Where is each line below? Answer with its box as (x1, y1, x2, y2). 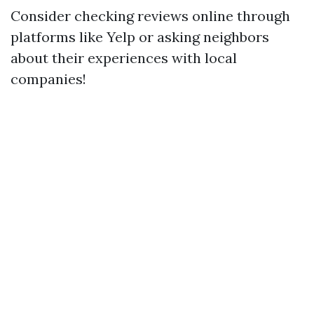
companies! (11, 69, 86, 88)
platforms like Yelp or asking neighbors (11, 27, 269, 46)
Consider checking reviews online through (11, 6, 290, 25)
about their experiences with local (11, 48, 237, 67)
